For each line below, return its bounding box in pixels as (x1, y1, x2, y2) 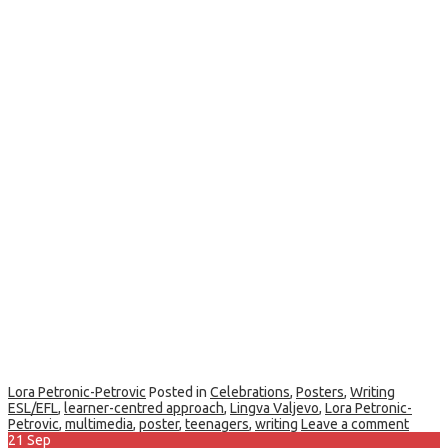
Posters (296, 384, 344, 401)
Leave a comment (301, 416, 409, 433)
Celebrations (210, 384, 290, 401)
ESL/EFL (8, 400, 58, 417)
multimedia (65, 416, 133, 433)
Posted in (149, 384, 210, 401)
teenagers (185, 416, 249, 433)
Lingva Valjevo (230, 400, 319, 417)
